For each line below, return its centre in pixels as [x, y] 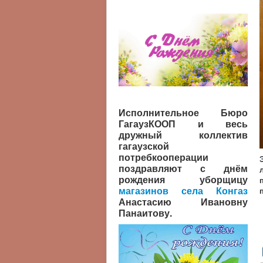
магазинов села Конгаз [183, 191]
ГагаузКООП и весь [183, 124]
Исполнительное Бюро [183, 113]
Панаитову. [145, 213]
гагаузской [144, 146]
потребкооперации [163, 157]
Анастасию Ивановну [183, 202]
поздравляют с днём [183, 168]
